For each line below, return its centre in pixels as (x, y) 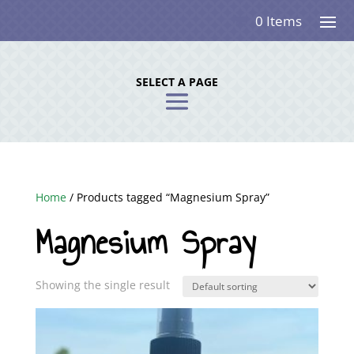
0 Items (278, 21)
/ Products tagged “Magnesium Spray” (168, 197)
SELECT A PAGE (177, 82)
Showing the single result (102, 285)
